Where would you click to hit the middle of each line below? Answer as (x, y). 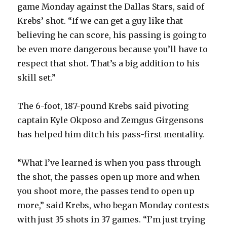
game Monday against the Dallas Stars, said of (111, 7)
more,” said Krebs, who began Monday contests (113, 205)
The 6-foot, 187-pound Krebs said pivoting (103, 106)
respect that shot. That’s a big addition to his (109, 64)
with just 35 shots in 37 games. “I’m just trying (111, 220)
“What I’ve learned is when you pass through (109, 163)
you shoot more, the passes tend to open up (106, 191)
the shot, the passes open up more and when (109, 177)
